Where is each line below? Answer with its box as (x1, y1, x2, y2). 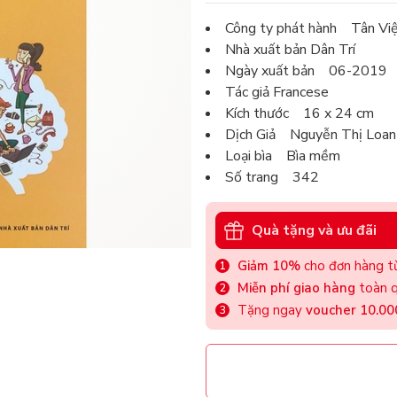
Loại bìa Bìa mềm (225, 146, 340, 167)
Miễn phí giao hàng (237, 279, 355, 298)
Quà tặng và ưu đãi (252, 220, 377, 240)
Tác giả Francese (225, 82, 329, 103)
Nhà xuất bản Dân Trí (225, 40, 355, 60)
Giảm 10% (237, 257, 300, 276)
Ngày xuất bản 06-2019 (225, 61, 387, 82)
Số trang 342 (225, 167, 319, 188)
